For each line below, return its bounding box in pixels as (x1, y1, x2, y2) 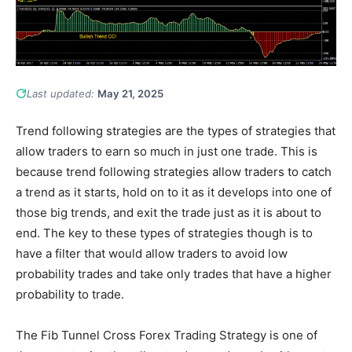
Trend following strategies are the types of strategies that (16, 123, 335, 138)
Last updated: (27, 86, 97, 100)
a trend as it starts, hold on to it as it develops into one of (16, 184, 332, 200)
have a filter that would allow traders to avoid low (16, 245, 288, 261)
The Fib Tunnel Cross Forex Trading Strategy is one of (16, 327, 317, 343)
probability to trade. (16, 286, 124, 302)
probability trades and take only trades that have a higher (16, 266, 332, 281)
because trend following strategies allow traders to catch (16, 163, 332, 179)
